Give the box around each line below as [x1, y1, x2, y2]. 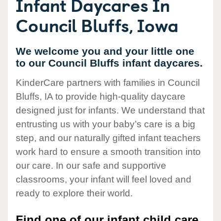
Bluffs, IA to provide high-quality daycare [16, 91, 185, 102]
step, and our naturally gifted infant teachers [16, 133, 201, 144]
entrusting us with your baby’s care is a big [16, 119, 195, 130]
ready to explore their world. [16, 188, 133, 199]
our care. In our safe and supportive [16, 160, 166, 171]
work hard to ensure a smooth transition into [16, 147, 201, 157]
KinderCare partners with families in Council [16, 77, 200, 88]
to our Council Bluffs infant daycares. [16, 57, 203, 69]
